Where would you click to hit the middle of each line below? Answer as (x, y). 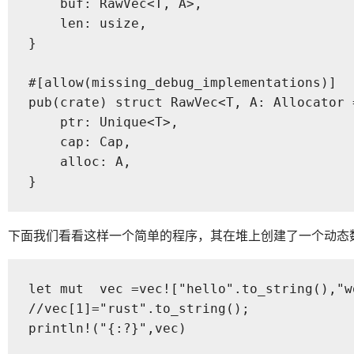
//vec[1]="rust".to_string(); (139, 309)
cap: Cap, (79, 142)
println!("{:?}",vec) (107, 329)
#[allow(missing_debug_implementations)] (182, 83)
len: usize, (87, 24)
